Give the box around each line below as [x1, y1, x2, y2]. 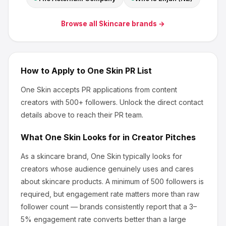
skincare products [40, 177, 102, 186]
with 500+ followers [48, 98, 116, 106]
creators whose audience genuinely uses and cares [21, 164, 194, 173]
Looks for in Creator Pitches [81, 132, 196, 142]
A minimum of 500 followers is [103, 177, 204, 186]
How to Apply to [21, 66, 87, 76]
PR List [123, 66, 152, 76]
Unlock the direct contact [120, 98, 203, 106]
